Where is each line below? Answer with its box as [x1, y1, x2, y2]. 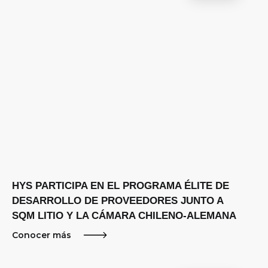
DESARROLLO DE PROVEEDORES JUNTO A [12, 195, 224, 206]
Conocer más [12, 230, 72, 240]
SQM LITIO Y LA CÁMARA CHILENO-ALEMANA [12, 210, 237, 221]
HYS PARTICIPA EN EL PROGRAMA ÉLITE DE [12, 180, 230, 191]
